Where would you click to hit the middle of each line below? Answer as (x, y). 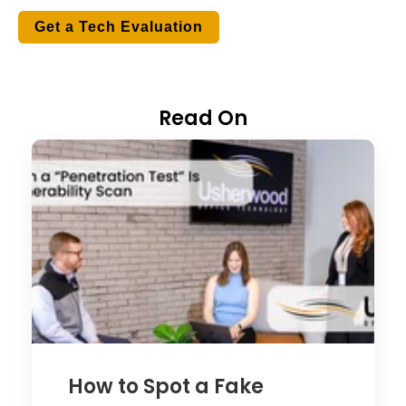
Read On (203, 119)
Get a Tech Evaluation (119, 27)
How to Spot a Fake (166, 387)
